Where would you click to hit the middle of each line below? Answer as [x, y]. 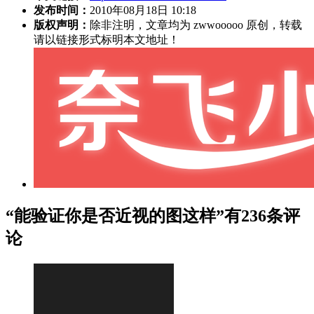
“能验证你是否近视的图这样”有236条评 [153, 216]
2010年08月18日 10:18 [143, 10]
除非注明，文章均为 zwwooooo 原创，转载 [196, 25]
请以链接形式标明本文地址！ [107, 39]
